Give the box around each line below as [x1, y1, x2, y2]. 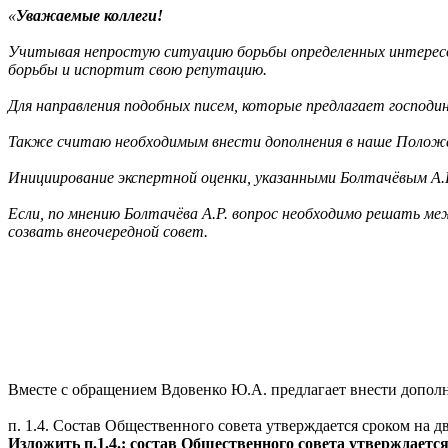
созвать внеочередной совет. [8, 223, 208, 240]
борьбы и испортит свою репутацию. [8, 61, 267, 78]
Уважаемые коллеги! [16, 7, 163, 24]
